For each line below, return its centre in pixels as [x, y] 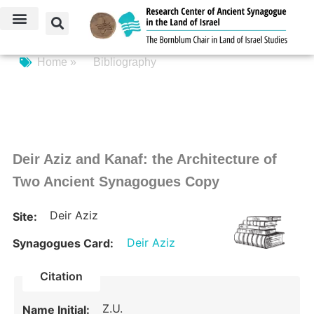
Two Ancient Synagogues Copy [116, 182]
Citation [62, 276]
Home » [58, 62]
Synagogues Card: [63, 244]
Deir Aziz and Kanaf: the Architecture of [144, 159]
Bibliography [124, 62]
